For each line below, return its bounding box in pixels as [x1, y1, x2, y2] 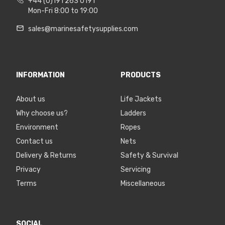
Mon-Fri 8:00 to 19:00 [28, 6, 98, 15]
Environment [16, 123, 58, 132]
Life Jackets [121, 94, 162, 103]
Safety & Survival [121, 151, 178, 160]
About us [16, 94, 45, 103]
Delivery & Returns [16, 151, 76, 160]
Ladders [121, 108, 146, 118]
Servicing [121, 165, 151, 174]
